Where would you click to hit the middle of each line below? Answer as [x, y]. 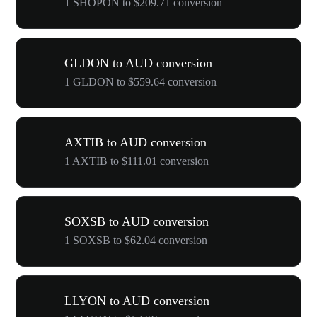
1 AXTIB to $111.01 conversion [137, 161]
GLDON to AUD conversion [138, 63]
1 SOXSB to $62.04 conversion [136, 240]
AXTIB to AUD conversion [136, 142]
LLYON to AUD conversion [137, 300]
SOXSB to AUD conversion [137, 221]
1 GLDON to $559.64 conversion [140, 81]
